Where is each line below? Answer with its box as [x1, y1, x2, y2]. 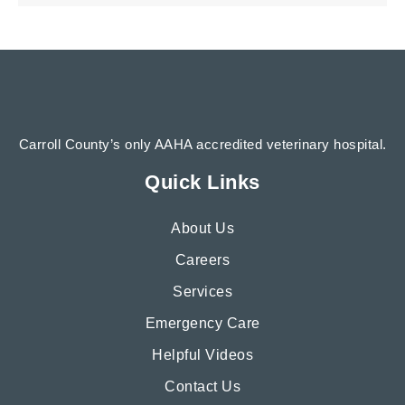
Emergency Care [145, 316, 260, 331]
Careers [174, 252, 231, 268]
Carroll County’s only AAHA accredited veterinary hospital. [18, 137, 387, 152]
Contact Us [165, 379, 240, 394]
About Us [171, 221, 234, 236]
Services [173, 284, 232, 299]
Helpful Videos [152, 347, 253, 363]
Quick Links [145, 171, 260, 193]
